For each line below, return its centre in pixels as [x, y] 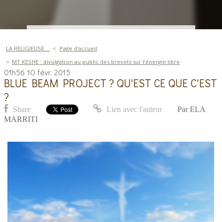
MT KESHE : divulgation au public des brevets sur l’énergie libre [96, 62]
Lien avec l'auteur [134, 110]
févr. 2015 [54, 72]
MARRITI [21, 119]
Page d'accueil [78, 48]
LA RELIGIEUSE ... [28, 48]
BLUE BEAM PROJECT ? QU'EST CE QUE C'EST [111, 83]
